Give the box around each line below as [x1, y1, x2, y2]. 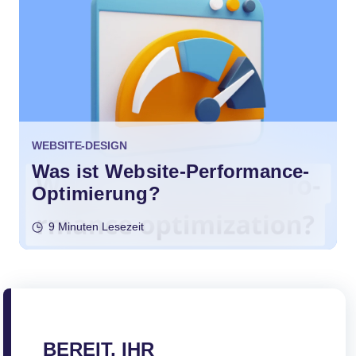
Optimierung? [32, 183, 161, 205]
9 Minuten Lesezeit [48, 220, 144, 234]
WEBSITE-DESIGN [32, 139, 127, 153]
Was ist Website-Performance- [32, 161, 310, 183]
